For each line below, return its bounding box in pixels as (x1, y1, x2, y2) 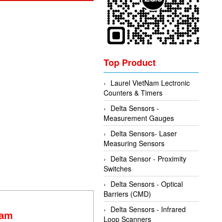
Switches (104, 163, 132, 173)
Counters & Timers (104, 87, 163, 98)
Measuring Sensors (104, 138, 165, 148)
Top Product (104, 55, 156, 69)
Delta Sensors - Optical (111, 178, 183, 189)
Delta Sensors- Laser (111, 128, 177, 138)
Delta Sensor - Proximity (111, 153, 187, 164)
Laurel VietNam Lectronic (111, 77, 190, 88)
